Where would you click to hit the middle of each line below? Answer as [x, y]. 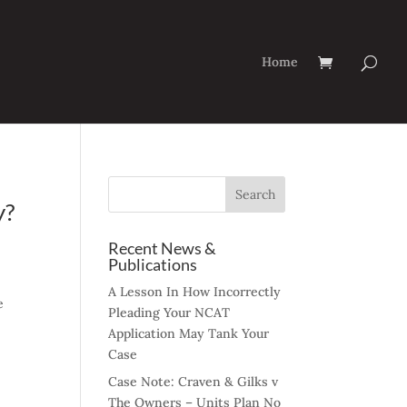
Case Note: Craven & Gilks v [194, 382]
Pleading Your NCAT [169, 313]
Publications [153, 264]
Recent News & [163, 248]
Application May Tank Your [189, 333]
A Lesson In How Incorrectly [195, 292]
